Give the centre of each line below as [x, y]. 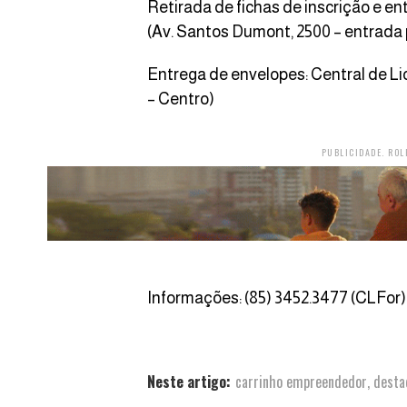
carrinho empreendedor [301, 382]
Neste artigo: [189, 382]
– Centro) [181, 99]
